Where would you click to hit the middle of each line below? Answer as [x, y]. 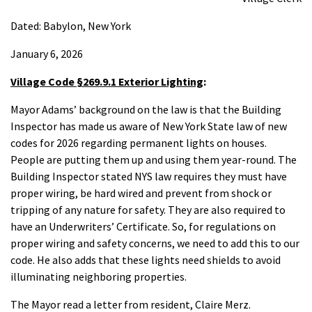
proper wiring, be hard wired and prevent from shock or [141, 193]
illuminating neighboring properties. [99, 276]
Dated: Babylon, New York [71, 26]
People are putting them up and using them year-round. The [154, 159]
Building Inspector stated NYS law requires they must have [149, 176]
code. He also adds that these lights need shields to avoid [146, 260]
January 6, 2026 [47, 54]
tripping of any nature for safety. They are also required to [148, 210]
